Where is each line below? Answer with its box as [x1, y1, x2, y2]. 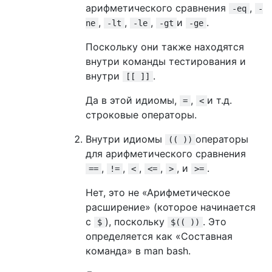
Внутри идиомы [86, 132, 165, 145]
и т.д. [207, 93, 232, 106]
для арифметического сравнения [86, 147, 246, 160]
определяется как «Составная [86, 229, 233, 242]
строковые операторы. [86, 108, 197, 121]
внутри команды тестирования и [86, 55, 246, 67]
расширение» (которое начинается [86, 200, 256, 213]
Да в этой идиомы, [86, 93, 180, 106]
